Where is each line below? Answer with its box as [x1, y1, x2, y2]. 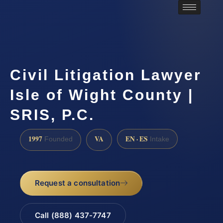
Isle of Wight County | [10, 87, 194, 104]
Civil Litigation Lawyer [10, 67, 202, 84]
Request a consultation [34, 178, 120, 188]
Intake [148, 135, 169, 143]
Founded [42, 135, 73, 143]
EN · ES [125, 133, 148, 144]
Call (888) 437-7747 [34, 210, 111, 220]
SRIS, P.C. [10, 107, 95, 123]
